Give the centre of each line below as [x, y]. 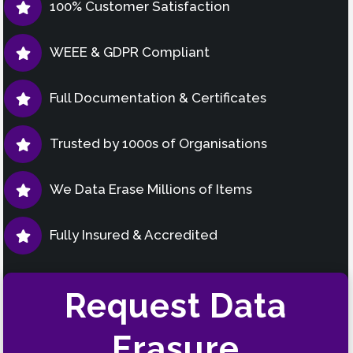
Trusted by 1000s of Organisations [158, 143]
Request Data [176, 306]
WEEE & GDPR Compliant [130, 52]
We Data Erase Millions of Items [151, 189]
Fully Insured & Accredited [134, 234]
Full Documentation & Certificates [158, 97]
